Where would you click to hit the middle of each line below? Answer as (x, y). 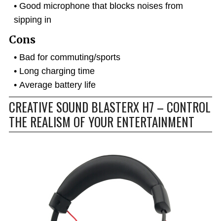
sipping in (33, 20)
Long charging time (57, 71)
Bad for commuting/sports (70, 57)
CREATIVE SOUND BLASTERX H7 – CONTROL (110, 107)
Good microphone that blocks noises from (101, 6)
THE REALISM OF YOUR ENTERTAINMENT (102, 122)
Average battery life (57, 85)
